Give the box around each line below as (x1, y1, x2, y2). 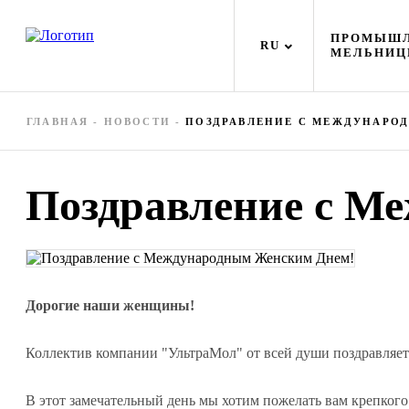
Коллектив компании (26, 345, 162, 361)
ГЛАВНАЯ (26, 116, 89, 127)
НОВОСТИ (103, 116, 172, 127)
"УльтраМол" (162, 345, 243, 361)
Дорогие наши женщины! (26, 298, 194, 313)
